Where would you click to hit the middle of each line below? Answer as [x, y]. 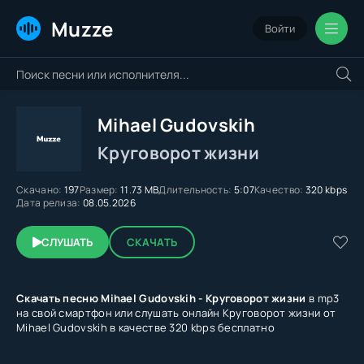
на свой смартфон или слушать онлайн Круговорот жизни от [176, 313]
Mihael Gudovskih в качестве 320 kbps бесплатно [145, 327]
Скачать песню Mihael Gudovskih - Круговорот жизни [161, 298]
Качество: [279, 190]
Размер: [99, 190]
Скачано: [39, 190]
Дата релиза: [49, 203]
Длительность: [195, 190]
